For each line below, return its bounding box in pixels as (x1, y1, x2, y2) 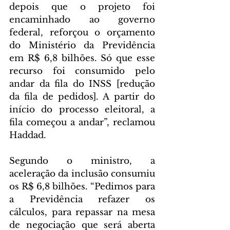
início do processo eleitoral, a (9, 104, 155, 115)
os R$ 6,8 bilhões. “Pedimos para (9, 181, 155, 192)
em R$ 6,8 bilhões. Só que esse (9, 53, 155, 64)
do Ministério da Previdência (9, 40, 155, 51)
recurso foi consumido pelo (9, 66, 155, 76)
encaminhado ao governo (9, 14, 155, 25)
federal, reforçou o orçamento (9, 27, 155, 38)
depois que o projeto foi (9, 2, 155, 12)
